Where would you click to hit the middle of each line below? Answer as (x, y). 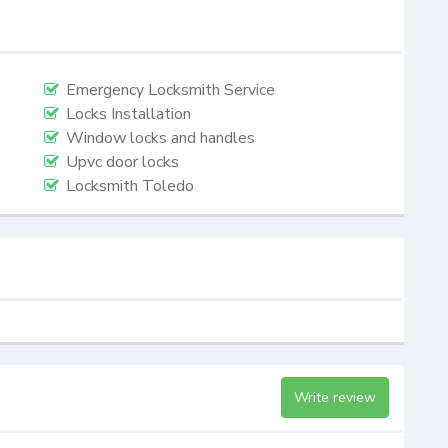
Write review (334, 398)
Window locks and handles (160, 138)
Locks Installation (128, 114)
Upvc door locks (122, 162)
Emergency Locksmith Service (170, 90)
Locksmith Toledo (130, 186)
